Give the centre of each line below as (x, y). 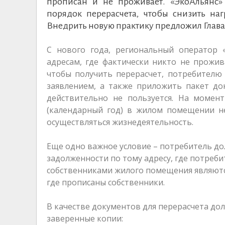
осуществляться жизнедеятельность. (120, 122)
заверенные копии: (85, 218)
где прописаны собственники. (106, 182)
